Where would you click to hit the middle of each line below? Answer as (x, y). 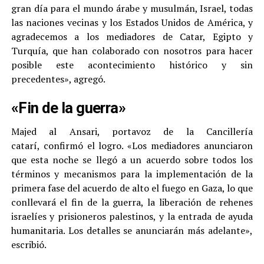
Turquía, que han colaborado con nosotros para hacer (132, 50)
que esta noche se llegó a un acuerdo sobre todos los (132, 159)
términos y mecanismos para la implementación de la (132, 174)
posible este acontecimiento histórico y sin (132, 65)
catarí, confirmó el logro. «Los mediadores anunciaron (132, 145)
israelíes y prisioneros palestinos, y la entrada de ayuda (132, 216)
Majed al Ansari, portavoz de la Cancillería (132, 131)
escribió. (29, 244)
